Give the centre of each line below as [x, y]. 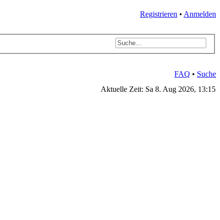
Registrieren [159, 14]
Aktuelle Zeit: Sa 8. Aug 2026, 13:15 [158, 89]
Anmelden [200, 14]
